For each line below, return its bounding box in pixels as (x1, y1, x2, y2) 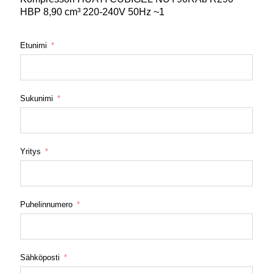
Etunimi (20, 40, 47, 50)
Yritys (20, 146, 41, 156)
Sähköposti (20, 252, 60, 262)
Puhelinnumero (20, 199, 73, 209)
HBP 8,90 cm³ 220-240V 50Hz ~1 (20, 6, 165, 17)
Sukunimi (20, 93, 53, 103)
